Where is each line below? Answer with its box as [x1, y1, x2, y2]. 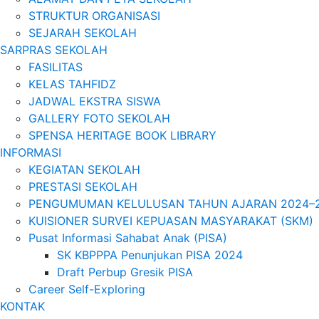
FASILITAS [28, 59, 83, 74]
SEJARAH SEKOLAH [28, 25, 137, 40]
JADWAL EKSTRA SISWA [28, 93, 161, 108]
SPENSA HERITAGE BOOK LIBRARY [28, 127, 216, 142]
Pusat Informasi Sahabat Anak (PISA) [28, 230, 227, 245]
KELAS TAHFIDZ [28, 76, 116, 91]
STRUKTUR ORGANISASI [28, 8, 160, 23]
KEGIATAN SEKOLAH [28, 162, 140, 177]
